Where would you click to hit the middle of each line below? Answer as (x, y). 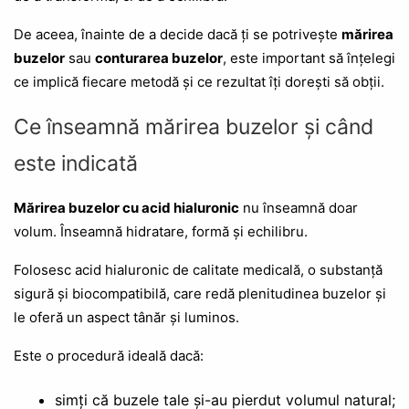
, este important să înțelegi (309, 58)
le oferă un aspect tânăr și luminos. (126, 317)
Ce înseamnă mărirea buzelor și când (194, 126)
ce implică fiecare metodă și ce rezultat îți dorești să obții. (199, 81)
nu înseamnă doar (299, 207)
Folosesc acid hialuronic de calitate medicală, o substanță (198, 269)
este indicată (76, 163)
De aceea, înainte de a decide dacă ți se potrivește (178, 34)
